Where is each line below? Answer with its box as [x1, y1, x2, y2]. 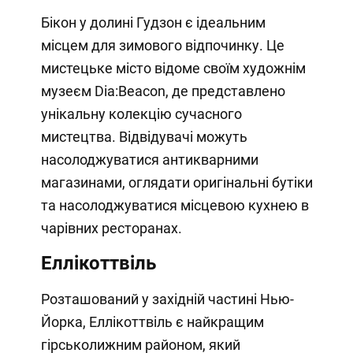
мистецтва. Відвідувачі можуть [40, 128, 247, 146]
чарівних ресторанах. [40, 220, 182, 237]
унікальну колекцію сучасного [40, 106, 242, 123]
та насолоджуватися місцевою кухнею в [40, 197, 309, 214]
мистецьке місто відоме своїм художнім [40, 60, 306, 77]
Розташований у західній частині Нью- [40, 291, 294, 308]
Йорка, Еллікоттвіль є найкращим [40, 314, 264, 331]
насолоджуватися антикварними [40, 151, 258, 169]
